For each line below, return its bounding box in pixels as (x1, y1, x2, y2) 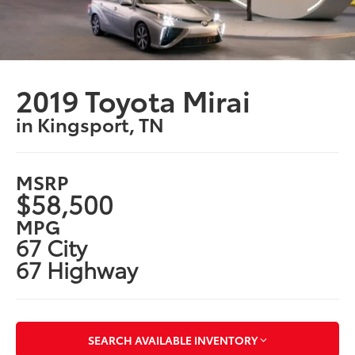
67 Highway (16, 253, 139, 285)
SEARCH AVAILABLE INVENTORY (88, 331, 258, 348)
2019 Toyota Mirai (16, 79, 251, 120)
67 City (16, 231, 88, 263)
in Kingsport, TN (16, 110, 165, 138)
